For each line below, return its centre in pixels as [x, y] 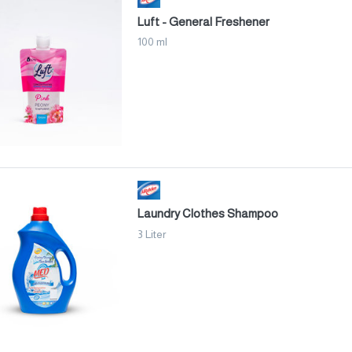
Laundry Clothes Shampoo [208, 214]
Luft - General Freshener [203, 21]
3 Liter [152, 234]
